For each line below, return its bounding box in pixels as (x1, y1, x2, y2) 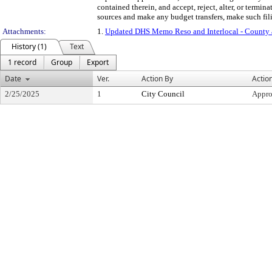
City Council (141, 89, 185, 98)
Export (87, 57, 109, 67)
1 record (8, 57, 36, 67)
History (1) (12, 41, 47, 52)
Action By (141, 73, 173, 84)
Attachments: (2, 27, 46, 36)
